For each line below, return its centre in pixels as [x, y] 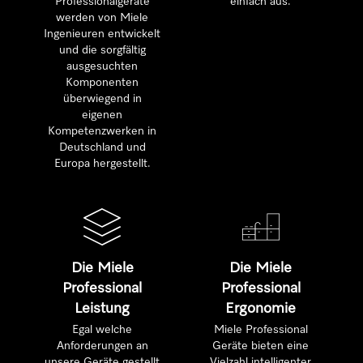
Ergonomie [261, 309]
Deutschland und [102, 147]
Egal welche [102, 330]
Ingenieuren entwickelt [102, 34]
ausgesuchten [102, 66]
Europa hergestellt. [102, 164]
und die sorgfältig [102, 50]
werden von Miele [102, 18]
